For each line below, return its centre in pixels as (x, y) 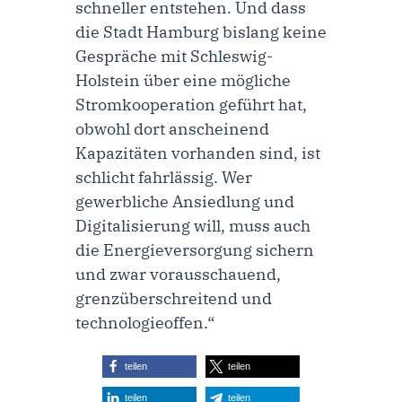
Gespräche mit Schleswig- (174, 56)
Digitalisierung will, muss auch (193, 225)
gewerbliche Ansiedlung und (185, 201)
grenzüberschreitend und (174, 298)
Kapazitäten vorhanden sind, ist (198, 153)
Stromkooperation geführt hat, (191, 104)
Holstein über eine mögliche (183, 80)
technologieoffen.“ (145, 322)
